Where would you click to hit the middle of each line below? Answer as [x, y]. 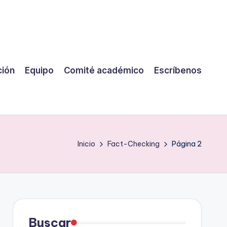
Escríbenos [178, 70]
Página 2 [187, 144]
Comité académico [104, 70]
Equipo [39, 70]
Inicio [86, 144]
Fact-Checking [134, 144]
